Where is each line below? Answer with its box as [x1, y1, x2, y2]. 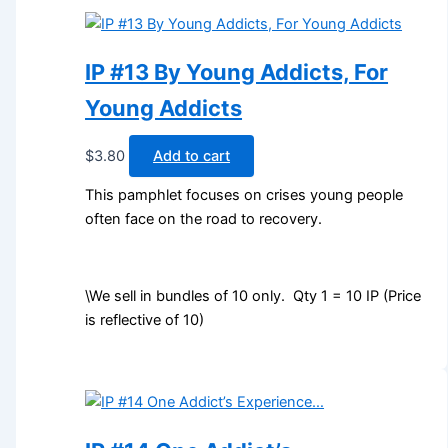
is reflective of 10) [85, 311, 205, 330]
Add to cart [153, 147, 231, 166]
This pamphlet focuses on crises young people [85, 185, 404, 204]
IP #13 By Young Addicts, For [85, 59, 389, 86]
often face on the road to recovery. [85, 209, 323, 228]
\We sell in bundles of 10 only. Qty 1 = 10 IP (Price [85, 287, 422, 306]
